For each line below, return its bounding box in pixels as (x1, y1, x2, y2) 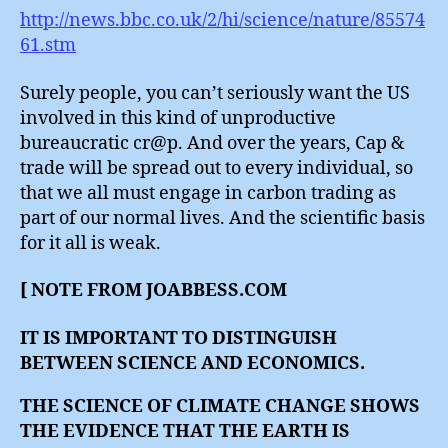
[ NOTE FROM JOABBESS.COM (20, 279, 287, 303)
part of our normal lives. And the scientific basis (20, 206, 425, 230)
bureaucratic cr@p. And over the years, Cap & (20, 131, 404, 155)
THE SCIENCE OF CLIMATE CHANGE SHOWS (20, 394, 420, 418)
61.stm (20, 34, 76, 58)
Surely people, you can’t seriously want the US (20, 81, 410, 105)
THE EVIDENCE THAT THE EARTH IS (20, 419, 350, 443)
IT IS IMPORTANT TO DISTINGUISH (20, 326, 337, 350)
